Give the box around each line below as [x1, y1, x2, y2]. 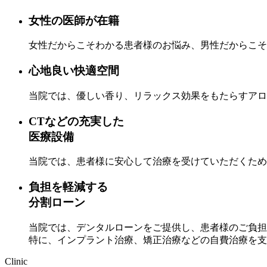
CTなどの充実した [29, 114, 124, 128]
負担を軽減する [29, 180, 108, 193]
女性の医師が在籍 [29, 14, 119, 27]
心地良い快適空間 [29, 64, 119, 77]
